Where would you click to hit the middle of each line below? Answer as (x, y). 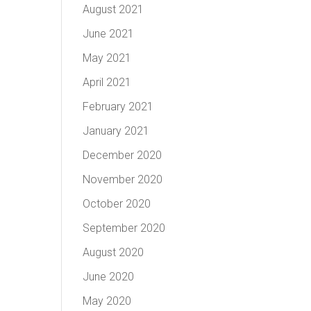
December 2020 (123, 155)
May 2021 (107, 58)
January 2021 (116, 131)
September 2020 (124, 228)
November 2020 (123, 179)
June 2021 (109, 34)
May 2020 (107, 301)
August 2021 (114, 9)
